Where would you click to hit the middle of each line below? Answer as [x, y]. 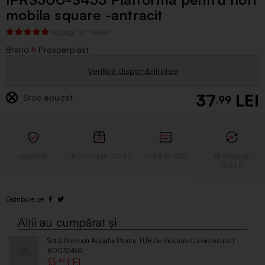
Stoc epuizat [47, 97]
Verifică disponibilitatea [132, 70]
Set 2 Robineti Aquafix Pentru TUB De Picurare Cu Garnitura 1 [141, 240]
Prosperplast [62, 49]
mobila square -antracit [85, 14]
